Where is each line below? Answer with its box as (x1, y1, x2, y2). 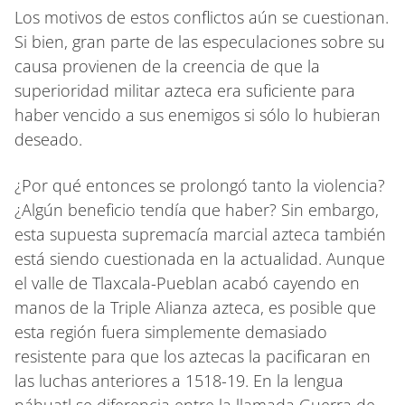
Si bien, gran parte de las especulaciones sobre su (14, 30, 385, 52)
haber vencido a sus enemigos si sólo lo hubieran (14, 103, 381, 126)
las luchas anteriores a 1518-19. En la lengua (14, 369, 344, 391)
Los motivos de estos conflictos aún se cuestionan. (14, 5, 389, 28)
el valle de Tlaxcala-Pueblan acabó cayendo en (14, 271, 360, 294)
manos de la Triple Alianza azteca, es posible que (14, 296, 376, 318)
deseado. (14, 127, 82, 150)
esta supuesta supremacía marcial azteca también (14, 222, 386, 245)
